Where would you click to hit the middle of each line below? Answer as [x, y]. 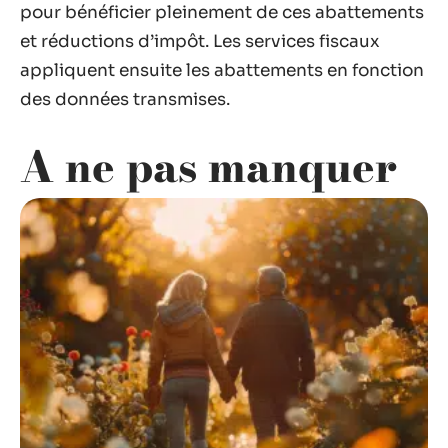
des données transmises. [125, 99]
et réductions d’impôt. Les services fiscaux [200, 41]
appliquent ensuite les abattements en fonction [222, 70]
